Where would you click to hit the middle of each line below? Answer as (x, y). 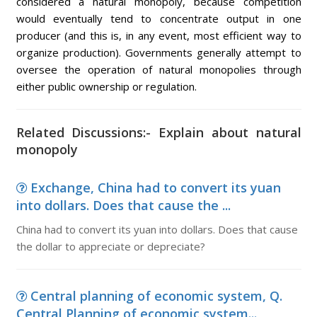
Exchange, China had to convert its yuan (155, 188)
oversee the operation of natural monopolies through (158, 69)
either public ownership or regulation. (106, 86)
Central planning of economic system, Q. (156, 296)
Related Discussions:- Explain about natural (158, 132)
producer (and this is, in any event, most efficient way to (158, 35)
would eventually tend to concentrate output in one (158, 18)
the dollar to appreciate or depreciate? (110, 246)
